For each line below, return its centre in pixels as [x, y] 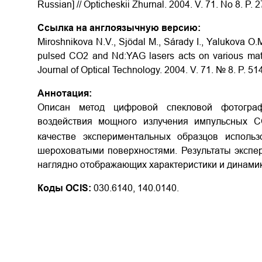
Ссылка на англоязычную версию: [119, 28]
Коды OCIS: [64, 188]
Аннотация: [65, 93]
